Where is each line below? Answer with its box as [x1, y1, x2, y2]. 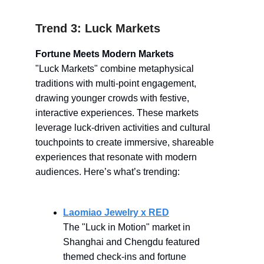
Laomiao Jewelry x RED [63, 207, 169, 217]
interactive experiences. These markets [35, 107, 199, 118]
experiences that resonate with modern [35, 151, 197, 162]
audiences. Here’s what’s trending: [35, 166, 180, 177]
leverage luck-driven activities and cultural [35, 122, 210, 133]
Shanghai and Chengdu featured [63, 236, 200, 247]
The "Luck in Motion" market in [63, 222, 190, 232]
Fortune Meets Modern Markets [35, 48, 174, 59]
